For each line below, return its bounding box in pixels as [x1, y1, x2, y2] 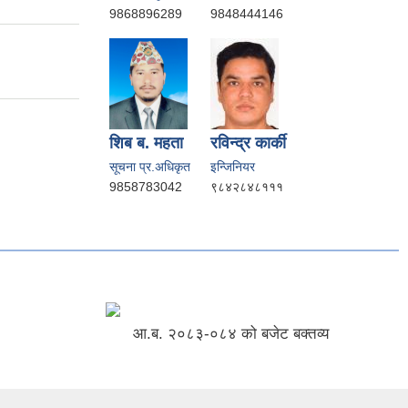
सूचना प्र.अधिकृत [109, 158, 190, 174]
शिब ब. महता [109, 133, 183, 152]
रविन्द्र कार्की [210, 133, 286, 152]
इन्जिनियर [210, 158, 255, 174]
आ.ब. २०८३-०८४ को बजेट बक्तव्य [133, 324, 329, 342]
